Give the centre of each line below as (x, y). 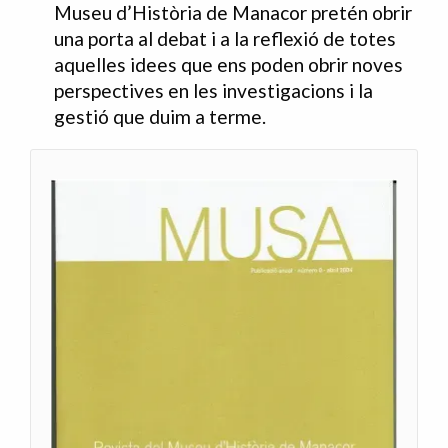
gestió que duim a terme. (160, 117)
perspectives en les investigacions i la (213, 91)
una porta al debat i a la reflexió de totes (225, 39)
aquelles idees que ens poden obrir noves (228, 65)
